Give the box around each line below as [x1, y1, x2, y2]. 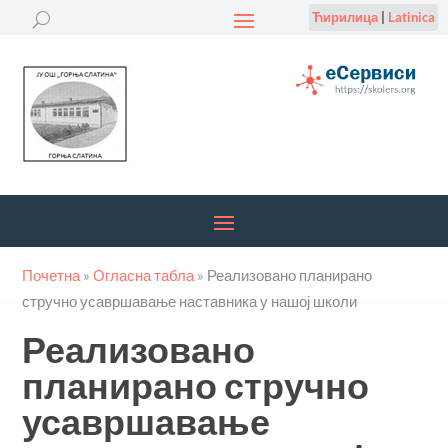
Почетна [22, 266, 81, 284]
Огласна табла [93, 266, 195, 284]
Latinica [387, 9, 435, 25]
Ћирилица [311, 9, 378, 25]
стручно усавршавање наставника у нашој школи [22, 292, 358, 310]
